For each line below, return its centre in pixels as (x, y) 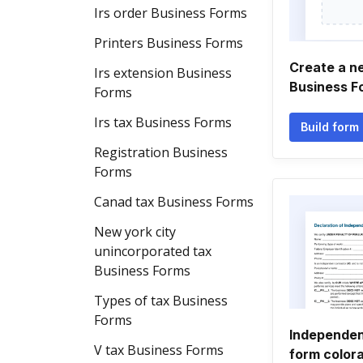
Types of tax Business (161, 301)
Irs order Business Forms (171, 13)
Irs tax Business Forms (163, 122)
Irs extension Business (163, 73)
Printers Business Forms (169, 43)
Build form (330, 127)
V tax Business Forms (159, 350)
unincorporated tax (153, 251)
